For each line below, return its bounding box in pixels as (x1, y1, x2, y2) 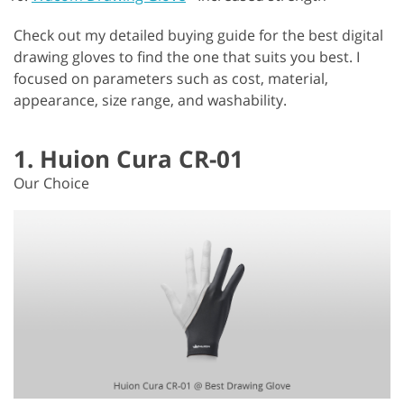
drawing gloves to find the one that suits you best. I (14, 46, 360, 67)
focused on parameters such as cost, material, (14, 68, 328, 88)
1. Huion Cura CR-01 (14, 142, 243, 175)
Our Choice (14, 172, 89, 193)
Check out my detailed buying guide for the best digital (14, 24, 383, 45)
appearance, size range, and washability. (14, 89, 287, 110)
